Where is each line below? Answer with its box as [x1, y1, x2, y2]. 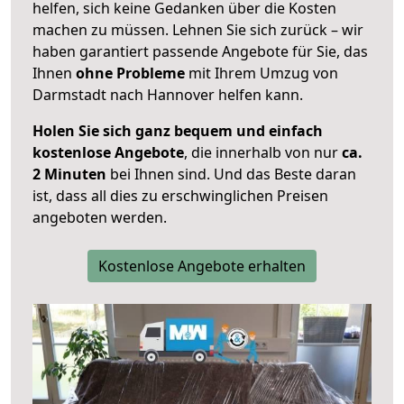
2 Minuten [32, 164, 106, 185]
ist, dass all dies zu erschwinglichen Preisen [32, 186, 328, 207]
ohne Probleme [76, 63, 185, 84]
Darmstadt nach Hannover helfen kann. [32, 85, 303, 106]
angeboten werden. [32, 207, 167, 228]
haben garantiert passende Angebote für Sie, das [32, 41, 368, 62]
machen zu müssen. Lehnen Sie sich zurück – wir [32, 20, 363, 41]
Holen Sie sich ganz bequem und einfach [32, 121, 323, 142]
